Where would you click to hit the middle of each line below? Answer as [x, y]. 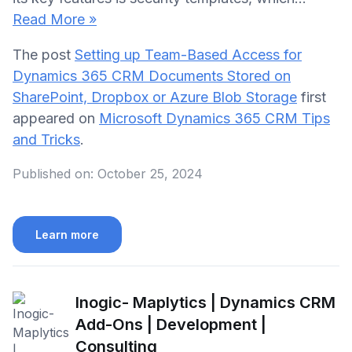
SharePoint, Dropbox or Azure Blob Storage [155, 97]
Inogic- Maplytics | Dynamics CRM [205, 303]
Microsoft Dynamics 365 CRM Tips [214, 118]
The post [44, 54]
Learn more [67, 234]
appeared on [56, 118]
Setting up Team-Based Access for [188, 54]
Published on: [53, 173]
